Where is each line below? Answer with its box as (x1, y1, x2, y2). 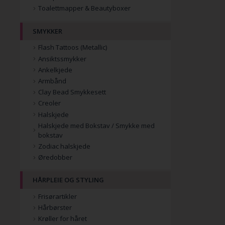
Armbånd (38, 76, 66, 85)
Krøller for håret (38, 214, 87, 223)
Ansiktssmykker (38, 54, 86, 63)
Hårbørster (38, 203, 72, 212)
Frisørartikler (38, 192, 77, 201)
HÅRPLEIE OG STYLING (33, 175, 104, 185)
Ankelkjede (38, 65, 72, 74)
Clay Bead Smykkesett (38, 87, 106, 97)
